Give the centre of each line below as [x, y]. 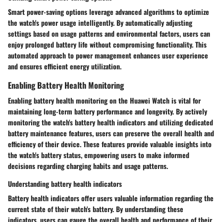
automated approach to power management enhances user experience [108, 55]
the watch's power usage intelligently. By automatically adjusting [100, 23]
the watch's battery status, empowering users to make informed [99, 155]
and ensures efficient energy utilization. [65, 66]
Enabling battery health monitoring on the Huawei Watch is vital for [104, 101]
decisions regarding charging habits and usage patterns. [88, 166]
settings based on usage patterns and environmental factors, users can [109, 34]
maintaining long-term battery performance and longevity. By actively [108, 111]
